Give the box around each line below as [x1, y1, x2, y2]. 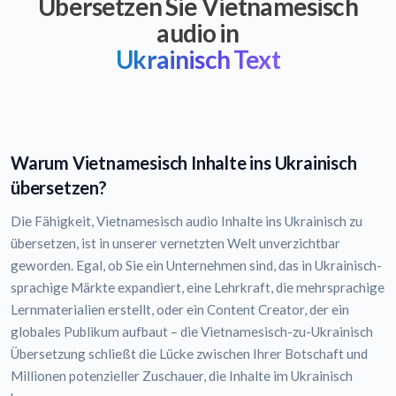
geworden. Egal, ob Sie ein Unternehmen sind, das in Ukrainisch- [11, 257, 382, 274]
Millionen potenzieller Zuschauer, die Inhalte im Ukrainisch [11, 368, 353, 385]
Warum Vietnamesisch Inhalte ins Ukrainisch [11, 152, 357, 174]
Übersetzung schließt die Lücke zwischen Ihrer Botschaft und [11, 346, 368, 362]
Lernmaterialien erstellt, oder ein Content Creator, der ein [11, 301, 349, 318]
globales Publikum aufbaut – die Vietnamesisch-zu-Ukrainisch [11, 324, 373, 340]
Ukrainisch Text [116, 44, 280, 75]
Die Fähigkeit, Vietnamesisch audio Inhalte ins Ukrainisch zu [11, 213, 362, 230]
